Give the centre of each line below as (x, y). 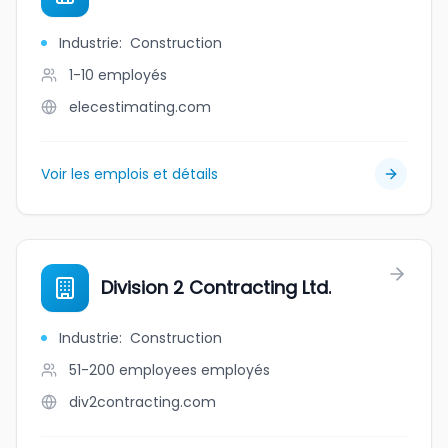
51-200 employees (133, 370)
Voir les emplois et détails (129, 174)
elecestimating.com (140, 107)
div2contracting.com (142, 402)
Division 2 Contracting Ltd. (216, 287)
